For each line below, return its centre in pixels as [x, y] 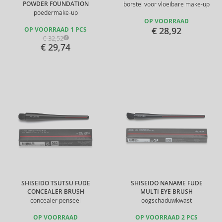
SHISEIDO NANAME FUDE [166, 183]
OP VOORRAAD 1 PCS [55, 30]
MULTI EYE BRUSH [166, 192]
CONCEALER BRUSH [55, 192]
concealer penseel [55, 200]
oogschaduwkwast [166, 200]
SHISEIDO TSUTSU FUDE [55, 183]
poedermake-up [55, 13]
